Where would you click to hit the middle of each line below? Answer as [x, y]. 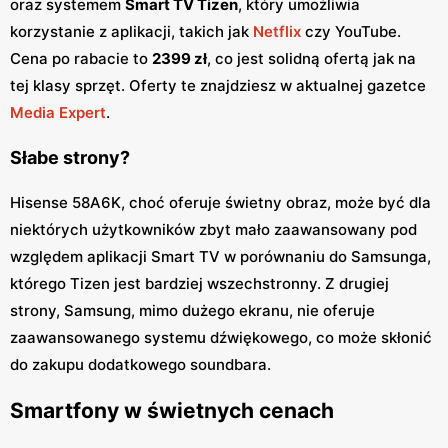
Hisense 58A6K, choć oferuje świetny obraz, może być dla [220, 203]
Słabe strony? [70, 158]
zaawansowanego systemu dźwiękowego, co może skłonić [221, 338]
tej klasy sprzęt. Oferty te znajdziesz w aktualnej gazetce [218, 86]
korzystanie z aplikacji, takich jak [131, 32]
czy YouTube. [351, 32]
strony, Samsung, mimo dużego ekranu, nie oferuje [192, 311]
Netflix [277, 32]
